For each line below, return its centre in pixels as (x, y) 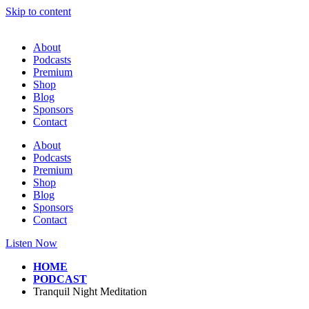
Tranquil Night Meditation (90, 291)
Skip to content (38, 11)
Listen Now (31, 243)
